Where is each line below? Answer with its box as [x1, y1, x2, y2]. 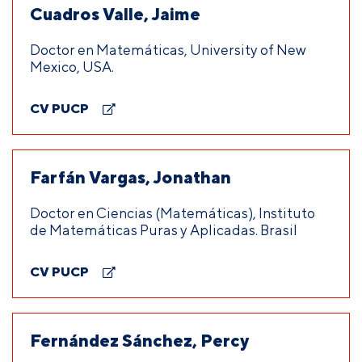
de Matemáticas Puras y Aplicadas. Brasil [30, 221, 297, 238]
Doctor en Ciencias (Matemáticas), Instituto [30, 204, 315, 221]
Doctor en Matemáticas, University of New [30, 40, 306, 58]
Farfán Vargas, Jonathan [30, 166, 231, 187]
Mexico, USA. [30, 57, 114, 75]
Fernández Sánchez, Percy [30, 329, 249, 351]
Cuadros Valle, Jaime [30, 2, 200, 24]
